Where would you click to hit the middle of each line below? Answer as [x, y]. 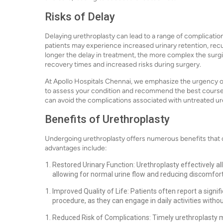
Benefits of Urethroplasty [107, 119]
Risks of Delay [80, 17]
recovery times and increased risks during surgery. [123, 64]
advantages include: [76, 148]
